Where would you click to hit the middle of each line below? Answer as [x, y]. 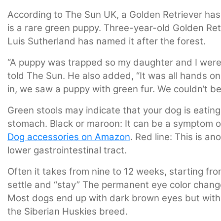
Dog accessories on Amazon [69, 137]
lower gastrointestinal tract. [67, 150]
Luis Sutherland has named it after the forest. [107, 41]
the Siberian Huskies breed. [68, 212]
